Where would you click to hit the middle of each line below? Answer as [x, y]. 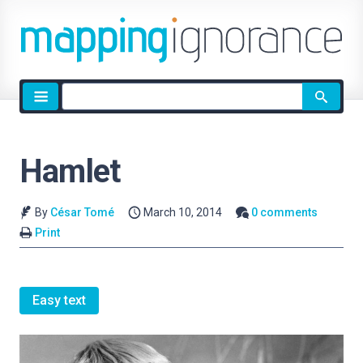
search [80, 111]
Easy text [59, 301]
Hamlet [70, 171]
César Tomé [82, 212]
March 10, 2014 [183, 212]
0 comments [285, 212]
